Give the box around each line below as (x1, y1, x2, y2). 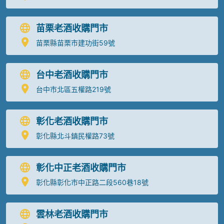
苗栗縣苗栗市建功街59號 (36, 38, 115, 47)
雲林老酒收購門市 (36, 208, 108, 219)
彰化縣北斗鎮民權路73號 (36, 131, 114, 140)
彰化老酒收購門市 (36, 115, 108, 126)
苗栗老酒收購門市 (36, 22, 108, 33)
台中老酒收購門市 (36, 69, 108, 80)
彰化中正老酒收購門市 (36, 162, 126, 173)
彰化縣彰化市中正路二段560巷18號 (36, 177, 148, 186)
